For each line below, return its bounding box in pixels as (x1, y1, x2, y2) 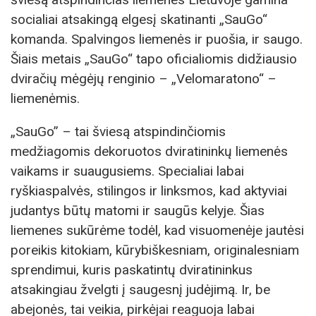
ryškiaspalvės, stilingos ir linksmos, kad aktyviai (11, 182, 287, 199)
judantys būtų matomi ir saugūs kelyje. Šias (11, 202, 265, 219)
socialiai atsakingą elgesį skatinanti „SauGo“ (11, 11, 267, 28)
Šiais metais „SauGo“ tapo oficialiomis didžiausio (11, 50, 297, 67)
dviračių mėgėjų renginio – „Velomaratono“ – (11, 70, 276, 87)
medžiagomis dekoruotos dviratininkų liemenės (11, 142, 288, 159)
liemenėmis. (11, 90, 80, 107)
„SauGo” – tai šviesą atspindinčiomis (11, 123, 226, 140)
